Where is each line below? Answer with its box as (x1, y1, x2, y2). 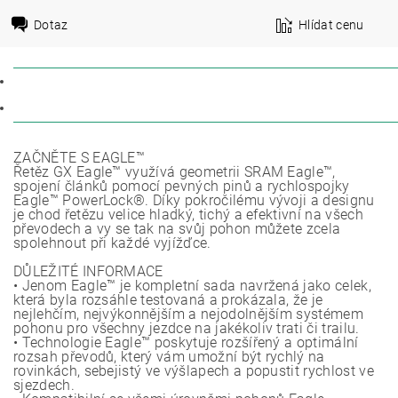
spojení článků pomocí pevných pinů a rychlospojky (13, 178, 350, 195)
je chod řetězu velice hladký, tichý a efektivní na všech (13, 206, 363, 223)
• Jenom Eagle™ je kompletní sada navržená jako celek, (13, 277, 371, 294)
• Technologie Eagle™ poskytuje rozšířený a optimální (13, 334, 359, 351)
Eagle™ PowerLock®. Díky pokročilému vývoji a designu (13, 192, 375, 209)
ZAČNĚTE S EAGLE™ (13, 149, 146, 166)
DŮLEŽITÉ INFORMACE (13, 263, 163, 280)
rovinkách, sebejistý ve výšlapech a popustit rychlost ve (13, 362, 374, 379)
